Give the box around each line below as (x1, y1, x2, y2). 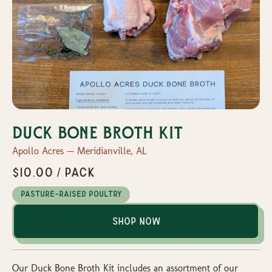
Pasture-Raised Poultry (21, 190, 121, 198)
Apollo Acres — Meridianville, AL (12, 144, 147, 157)
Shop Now (112, 216, 160, 226)
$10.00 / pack (12, 166, 95, 178)
